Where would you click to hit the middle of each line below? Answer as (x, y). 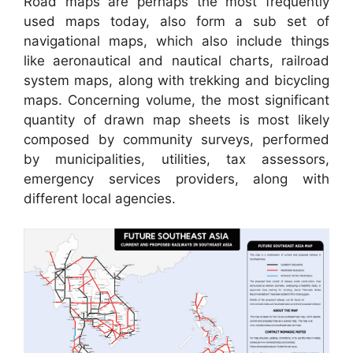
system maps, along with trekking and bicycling (176, 80)
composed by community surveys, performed (176, 139)
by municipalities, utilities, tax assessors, (176, 159)
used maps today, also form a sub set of (176, 21)
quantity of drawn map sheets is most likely (176, 119)
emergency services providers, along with (176, 178)
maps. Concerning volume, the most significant (176, 100)
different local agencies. (100, 198)
